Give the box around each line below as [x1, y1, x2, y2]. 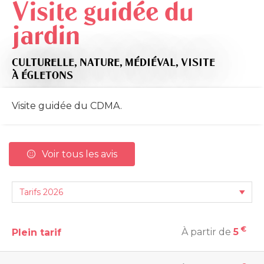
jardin [12, 20, 80, 49]
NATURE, [80, 56, 125, 68]
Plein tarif [12, 226, 61, 238]
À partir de [181, 226, 233, 237]
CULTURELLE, [12, 56, 80, 68]
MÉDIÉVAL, [125, 56, 181, 68]
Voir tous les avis [42, 148, 117, 160]
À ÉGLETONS [12, 69, 73, 81]
